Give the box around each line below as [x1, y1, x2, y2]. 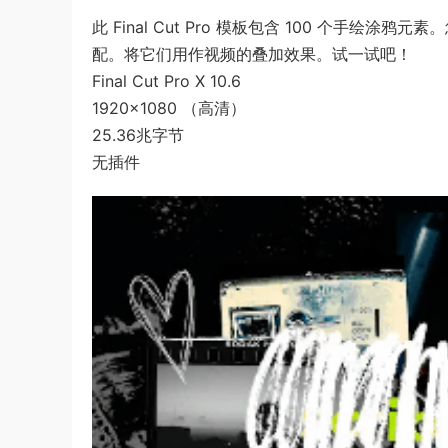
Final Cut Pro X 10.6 [92, 71, 241, 91]
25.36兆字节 [92, 125, 184, 145]
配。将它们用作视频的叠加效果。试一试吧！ [92, 44, 412, 64]
